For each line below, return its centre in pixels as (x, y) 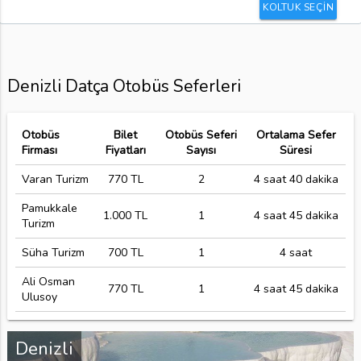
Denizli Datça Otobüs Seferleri (124, 86)
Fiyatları (125, 150)
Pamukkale (49, 208)
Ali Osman (48, 281)
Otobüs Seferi (201, 135)
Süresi (296, 150)
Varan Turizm (55, 179)
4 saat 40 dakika (296, 179)
